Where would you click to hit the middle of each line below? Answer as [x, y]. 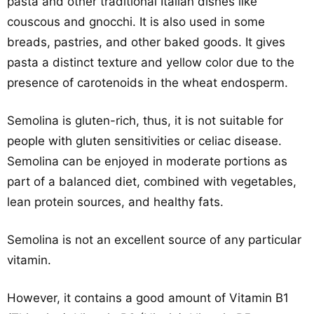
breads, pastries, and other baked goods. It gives [146, 42]
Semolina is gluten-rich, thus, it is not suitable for [145, 121]
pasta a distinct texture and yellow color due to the [151, 62]
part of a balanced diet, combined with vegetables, [152, 182]
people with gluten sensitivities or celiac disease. [144, 141]
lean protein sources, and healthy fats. [115, 202]
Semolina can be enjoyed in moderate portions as [147, 161]
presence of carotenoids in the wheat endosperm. [148, 83]
